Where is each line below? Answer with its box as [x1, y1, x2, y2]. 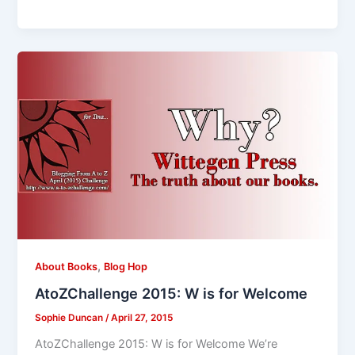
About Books [35, 260, 98, 273]
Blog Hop [104, 260, 148, 273]
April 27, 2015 [111, 312, 174, 324]
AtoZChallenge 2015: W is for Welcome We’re [35, 337, 278, 352]
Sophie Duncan [35, 312, 106, 324]
